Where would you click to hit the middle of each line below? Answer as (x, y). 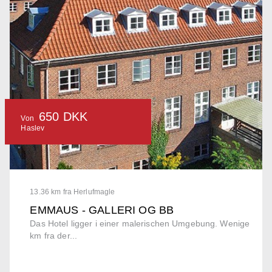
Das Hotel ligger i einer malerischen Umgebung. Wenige (140, 224)
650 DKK (63, 116)
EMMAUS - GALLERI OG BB (102, 210)
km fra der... (54, 236)
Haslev (33, 128)
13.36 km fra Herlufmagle (73, 192)
